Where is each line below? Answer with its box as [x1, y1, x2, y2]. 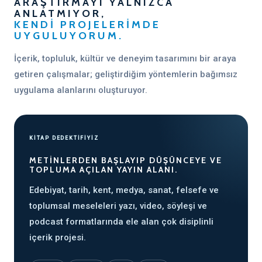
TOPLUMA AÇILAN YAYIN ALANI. [29, 164, 178, 175]
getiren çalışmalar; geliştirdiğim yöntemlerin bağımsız [14, 69, 237, 80]
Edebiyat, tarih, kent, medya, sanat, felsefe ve [29, 185, 219, 195]
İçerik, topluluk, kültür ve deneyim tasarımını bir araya [14, 53, 236, 64]
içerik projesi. [29, 232, 86, 243]
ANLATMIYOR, [14, 7, 106, 20]
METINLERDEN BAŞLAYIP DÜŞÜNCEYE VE [29, 155, 222, 166]
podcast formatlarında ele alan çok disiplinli [29, 216, 213, 227]
